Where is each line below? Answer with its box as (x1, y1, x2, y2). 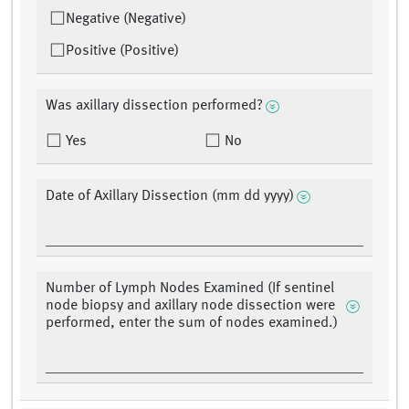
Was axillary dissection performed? (46, 99, 263, 114)
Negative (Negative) (66, 12, 186, 27)
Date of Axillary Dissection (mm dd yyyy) (46, 189, 294, 204)
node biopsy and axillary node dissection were (46, 299, 335, 314)
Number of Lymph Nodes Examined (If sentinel (46, 281, 334, 297)
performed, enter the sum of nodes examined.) (46, 316, 338, 331)
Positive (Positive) (66, 44, 179, 59)
